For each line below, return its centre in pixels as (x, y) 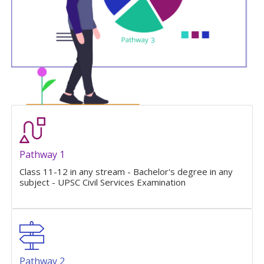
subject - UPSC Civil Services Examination (103, 182)
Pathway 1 (42, 155)
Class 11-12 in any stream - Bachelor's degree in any (126, 172)
